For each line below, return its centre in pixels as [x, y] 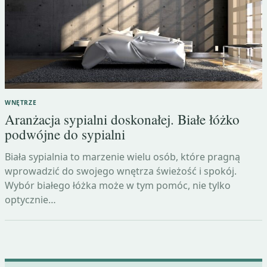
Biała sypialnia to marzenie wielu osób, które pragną [122, 156]
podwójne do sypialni [65, 135]
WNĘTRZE [21, 103]
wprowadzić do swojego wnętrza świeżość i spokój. [121, 171]
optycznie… [30, 199]
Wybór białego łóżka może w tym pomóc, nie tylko [118, 185]
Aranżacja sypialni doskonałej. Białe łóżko [122, 120]
